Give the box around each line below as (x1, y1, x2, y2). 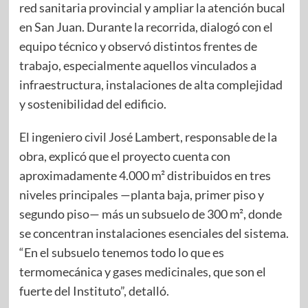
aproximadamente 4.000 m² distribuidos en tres (19, 168, 271, 184)
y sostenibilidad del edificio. (19, 96, 166, 112)
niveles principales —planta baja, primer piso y (19, 187, 264, 203)
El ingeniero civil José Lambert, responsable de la (19, 129, 277, 145)
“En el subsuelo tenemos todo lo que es (19, 245, 224, 261)
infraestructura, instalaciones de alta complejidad (19, 77, 283, 93)
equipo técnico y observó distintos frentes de (19, 38, 257, 54)
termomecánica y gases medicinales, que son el (19, 264, 266, 280)
